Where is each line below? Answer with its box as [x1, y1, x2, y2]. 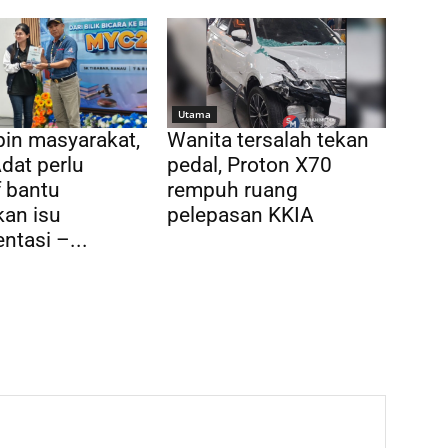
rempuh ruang [167, 177, 299, 202]
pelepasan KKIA [167, 202, 315, 227]
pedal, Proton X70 [167, 152, 333, 177]
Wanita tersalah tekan [167, 127, 370, 152]
